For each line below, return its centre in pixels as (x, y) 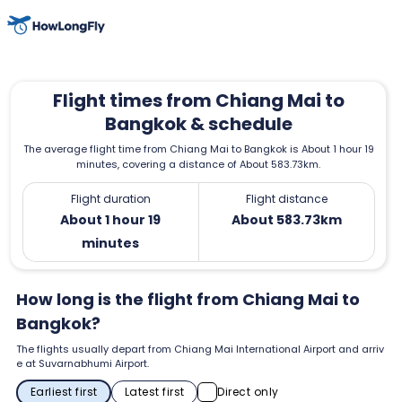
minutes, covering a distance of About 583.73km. (198, 164)
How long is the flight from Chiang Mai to (188, 299)
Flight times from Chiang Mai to (198, 100)
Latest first (154, 392)
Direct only (248, 392)
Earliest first (64, 392)
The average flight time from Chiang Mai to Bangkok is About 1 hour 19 (198, 149)
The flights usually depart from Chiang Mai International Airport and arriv (200, 349)
